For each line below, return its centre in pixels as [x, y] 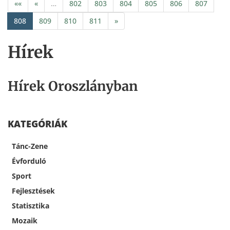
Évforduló [29, 161]
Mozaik [25, 221]
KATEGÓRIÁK [37, 124]
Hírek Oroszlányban [73, 87]
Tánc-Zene [30, 146]
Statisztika [31, 206]
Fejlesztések [33, 191]
